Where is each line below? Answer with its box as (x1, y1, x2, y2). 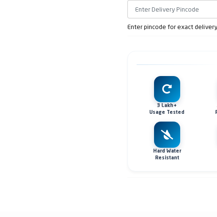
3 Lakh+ (157, 103, 177, 108)
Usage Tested (149, 110, 185, 115)
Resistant (155, 155, 179, 160)
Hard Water (153, 149, 181, 154)
